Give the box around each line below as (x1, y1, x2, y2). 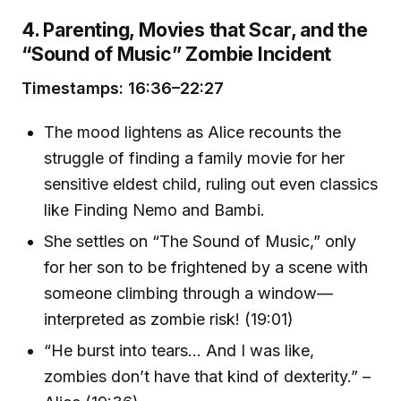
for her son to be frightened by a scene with (44, 257, 369, 277)
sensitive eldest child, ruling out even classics (44, 174, 379, 193)
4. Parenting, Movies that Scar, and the (21, 18, 368, 42)
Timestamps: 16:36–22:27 (21, 78, 224, 98)
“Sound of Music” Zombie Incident (21, 42, 332, 66)
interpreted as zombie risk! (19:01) (44, 309, 294, 328)
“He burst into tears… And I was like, (44, 341, 315, 361)
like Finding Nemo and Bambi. (44, 200, 266, 219)
